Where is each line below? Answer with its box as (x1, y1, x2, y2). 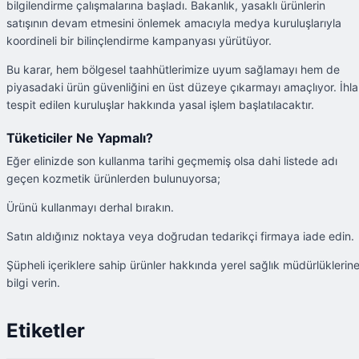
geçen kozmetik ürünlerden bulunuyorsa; (6, 171, 220, 185)
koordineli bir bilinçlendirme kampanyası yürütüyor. (6, 34, 272, 48)
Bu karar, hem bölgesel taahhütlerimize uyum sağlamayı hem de (6, 63, 340, 77)
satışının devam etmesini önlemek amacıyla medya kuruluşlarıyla (6, 16, 341, 30)
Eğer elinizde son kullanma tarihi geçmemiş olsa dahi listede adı (6, 153, 337, 167)
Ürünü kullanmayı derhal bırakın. (6, 200, 174, 214)
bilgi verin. (6, 275, 60, 289)
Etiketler (6, 318, 85, 342)
